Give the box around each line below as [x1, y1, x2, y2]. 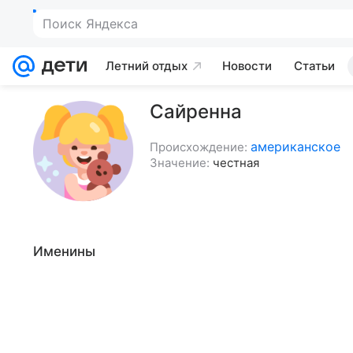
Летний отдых [106, 58, 188, 73]
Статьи [294, 58, 335, 73]
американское [251, 139, 340, 154]
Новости [222, 58, 272, 73]
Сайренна [150, 100, 242, 123]
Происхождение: [150, 139, 247, 154]
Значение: [150, 155, 210, 170]
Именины [33, 243, 95, 259]
